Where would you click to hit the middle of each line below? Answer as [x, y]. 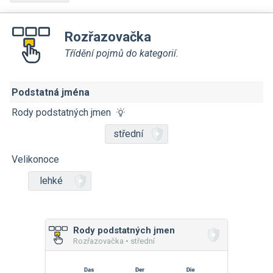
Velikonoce [35, 159]
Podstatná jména [51, 92]
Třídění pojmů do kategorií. [122, 53]
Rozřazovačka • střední [114, 241]
